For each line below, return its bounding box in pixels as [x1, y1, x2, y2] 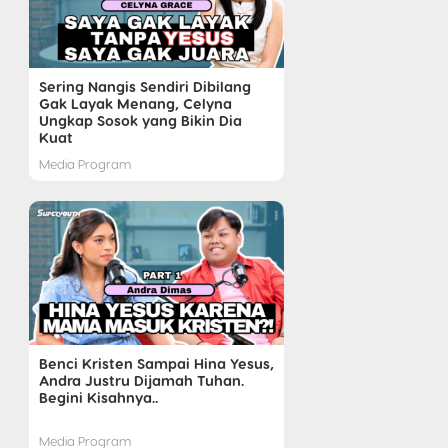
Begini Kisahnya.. [38, 387, 158, 406]
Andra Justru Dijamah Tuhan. [38, 370, 244, 389]
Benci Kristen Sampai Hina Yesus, [38, 353, 274, 372]
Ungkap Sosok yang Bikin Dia [38, 111, 242, 130]
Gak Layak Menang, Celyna [38, 94, 232, 113]
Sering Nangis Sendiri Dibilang [38, 77, 251, 96]
